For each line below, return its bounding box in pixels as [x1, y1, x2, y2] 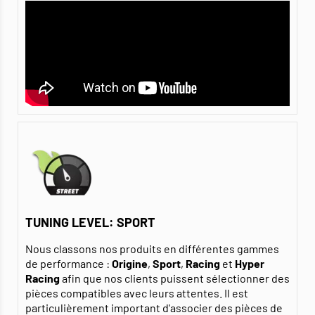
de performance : [25, 257, 112, 271]
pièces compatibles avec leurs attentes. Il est [25, 286, 248, 300]
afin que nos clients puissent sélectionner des [60, 271, 290, 285]
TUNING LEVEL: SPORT [25, 214, 155, 231]
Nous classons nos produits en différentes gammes [25, 242, 279, 256]
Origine [112, 257, 148, 271]
